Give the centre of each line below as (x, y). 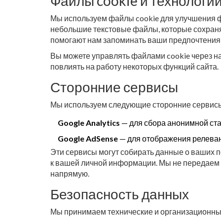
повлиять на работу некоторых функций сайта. (134, 66)
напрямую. (70, 173)
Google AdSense (88, 138)
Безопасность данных (120, 194)
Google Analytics (89, 123)
